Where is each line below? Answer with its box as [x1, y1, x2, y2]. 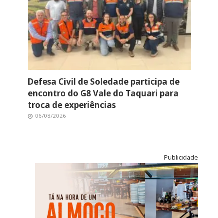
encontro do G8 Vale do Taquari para [27, 88, 179, 99]
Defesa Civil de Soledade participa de [27, 76, 180, 88]
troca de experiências [27, 99, 116, 111]
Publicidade [163, 153, 198, 162]
